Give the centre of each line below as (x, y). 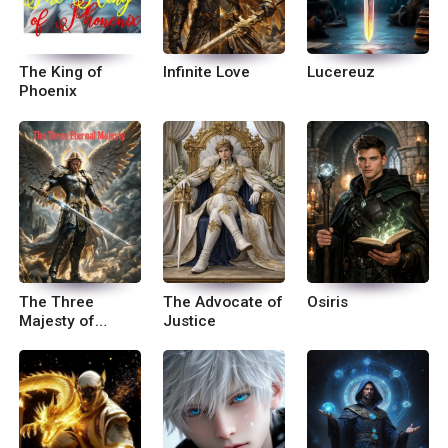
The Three (57, 301)
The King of (61, 72)
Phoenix (48, 91)
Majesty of (57, 320)
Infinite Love (207, 72)
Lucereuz (341, 72)
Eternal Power (70, 339)
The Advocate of (223, 301)
